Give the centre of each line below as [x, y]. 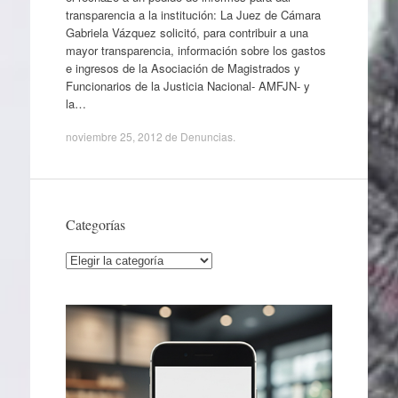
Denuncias [206, 136]
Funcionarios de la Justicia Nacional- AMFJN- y [187, 85]
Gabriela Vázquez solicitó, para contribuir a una [187, 32]
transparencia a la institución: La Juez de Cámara [193, 14]
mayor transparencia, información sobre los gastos [195, 50]
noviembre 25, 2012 [114, 136]
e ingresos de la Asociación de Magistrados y [183, 68]
